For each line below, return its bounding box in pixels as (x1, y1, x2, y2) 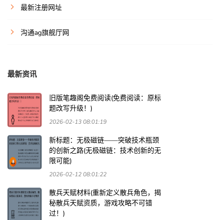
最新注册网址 (21, 3, 62, 13)
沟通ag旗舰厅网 (21, 28, 69, 38)
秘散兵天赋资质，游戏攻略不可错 (49, 198, 152, 208)
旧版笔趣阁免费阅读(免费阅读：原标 (49, 93, 161, 103)
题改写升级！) (49, 104, 92, 113)
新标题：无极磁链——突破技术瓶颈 (49, 136, 159, 145)
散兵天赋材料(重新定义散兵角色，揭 (49, 188, 161, 198)
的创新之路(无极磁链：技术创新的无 (49, 146, 161, 156)
